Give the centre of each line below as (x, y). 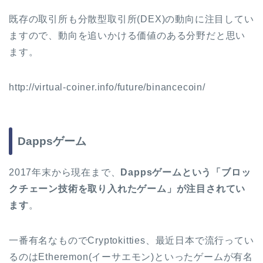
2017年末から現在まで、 (65, 172)
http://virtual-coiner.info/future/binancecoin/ (107, 87)
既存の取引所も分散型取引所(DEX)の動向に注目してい (131, 19)
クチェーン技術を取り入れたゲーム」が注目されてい (127, 188)
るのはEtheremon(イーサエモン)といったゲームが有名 (131, 257)
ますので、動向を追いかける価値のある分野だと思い (127, 35)
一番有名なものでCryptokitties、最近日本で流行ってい (131, 240)
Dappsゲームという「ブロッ (186, 172)
